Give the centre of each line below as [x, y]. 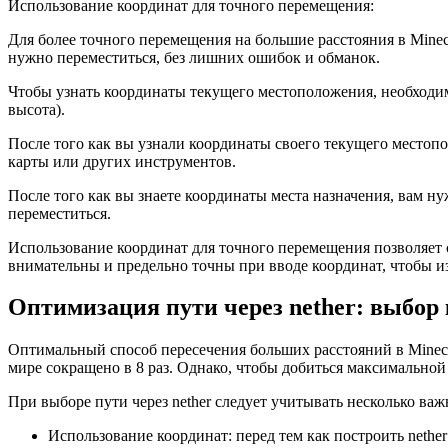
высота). [36, 109]
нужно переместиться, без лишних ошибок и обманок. [194, 57]
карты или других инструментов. [122, 161]
